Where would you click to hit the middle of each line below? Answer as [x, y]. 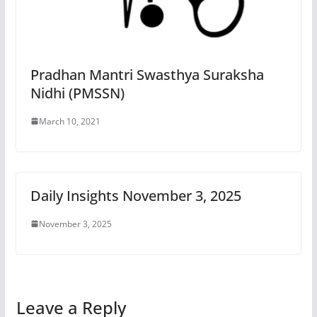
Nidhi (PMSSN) [77, 93]
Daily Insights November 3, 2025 [136, 195]
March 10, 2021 [69, 121]
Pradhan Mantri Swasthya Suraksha [147, 74]
